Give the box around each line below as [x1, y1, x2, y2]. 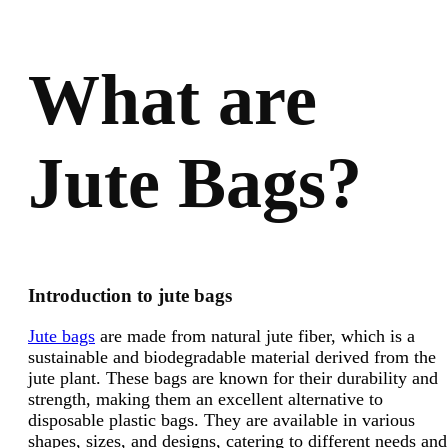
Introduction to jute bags [28, 284, 232, 306]
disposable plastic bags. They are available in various [28, 409, 415, 430]
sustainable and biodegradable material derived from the [28, 346, 436, 367]
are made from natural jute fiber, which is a [95, 325, 415, 346]
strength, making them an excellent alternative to [28, 388, 383, 409]
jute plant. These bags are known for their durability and [28, 367, 438, 388]
